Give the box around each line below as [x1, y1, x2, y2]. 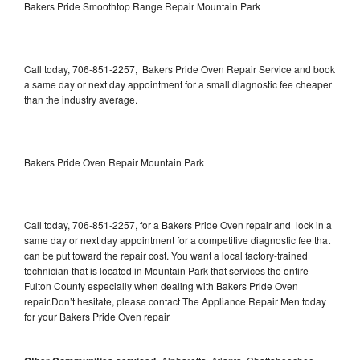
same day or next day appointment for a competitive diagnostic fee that [24, 232, 330, 247]
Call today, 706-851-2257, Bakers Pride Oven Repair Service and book [24, 61, 335, 76]
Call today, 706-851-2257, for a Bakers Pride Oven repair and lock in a [24, 217, 332, 231]
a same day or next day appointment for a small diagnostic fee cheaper [24, 76, 332, 91]
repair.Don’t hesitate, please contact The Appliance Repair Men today [24, 293, 326, 308]
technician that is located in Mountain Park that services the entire [24, 263, 309, 277]
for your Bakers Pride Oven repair [24, 309, 170, 323]
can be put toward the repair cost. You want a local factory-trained [24, 247, 308, 262]
